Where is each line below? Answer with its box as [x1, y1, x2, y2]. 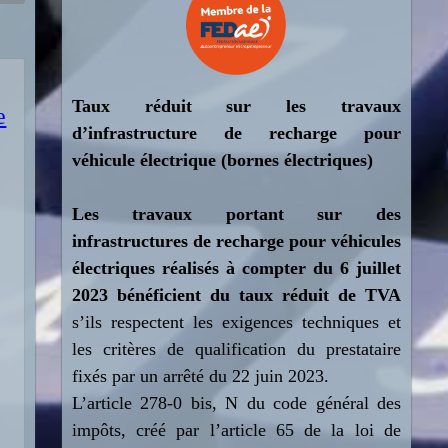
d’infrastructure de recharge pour [71, 123, 401, 143]
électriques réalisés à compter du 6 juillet [71, 258, 401, 278]
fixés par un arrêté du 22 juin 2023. [71, 366, 329, 386]
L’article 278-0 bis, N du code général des [71, 393, 401, 413]
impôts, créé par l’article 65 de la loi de [71, 420, 401, 440]
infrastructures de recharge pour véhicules [71, 231, 401, 251]
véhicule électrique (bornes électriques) [71, 150, 373, 170]
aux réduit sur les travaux [81, 96, 401, 116]
